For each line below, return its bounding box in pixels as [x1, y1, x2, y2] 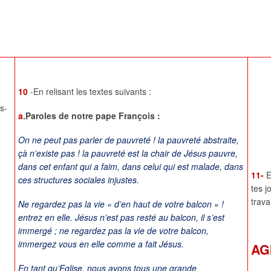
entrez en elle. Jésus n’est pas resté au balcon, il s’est [18, 211, 224, 224]
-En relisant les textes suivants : [30, 85, 151, 98]
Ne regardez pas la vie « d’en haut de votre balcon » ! [18, 198, 224, 211]
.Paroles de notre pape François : [23, 109, 160, 122]
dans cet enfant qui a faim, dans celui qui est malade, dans [18, 160, 243, 173]
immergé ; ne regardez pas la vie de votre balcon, [18, 224, 209, 237]
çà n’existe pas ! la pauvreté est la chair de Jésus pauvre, [18, 147, 238, 160]
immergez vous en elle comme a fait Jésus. [18, 238, 184, 250]
